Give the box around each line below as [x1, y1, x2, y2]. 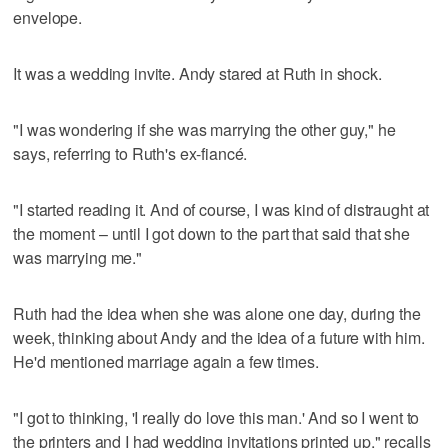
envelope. [13, 5, 83, 29]
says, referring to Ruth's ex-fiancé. [13, 141, 248, 165]
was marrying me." [13, 245, 142, 269]
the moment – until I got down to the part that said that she [13, 221, 410, 245]
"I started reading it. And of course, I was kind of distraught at [13, 197, 430, 221]
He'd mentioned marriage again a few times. [13, 349, 319, 373]
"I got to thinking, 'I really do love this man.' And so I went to [13, 405, 420, 429]
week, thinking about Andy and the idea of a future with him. [13, 325, 425, 349]
